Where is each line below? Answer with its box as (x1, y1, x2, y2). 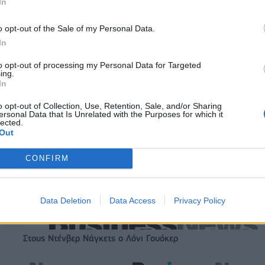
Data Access (109, 195, 156, 205)
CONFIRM (25, 154, 69, 163)
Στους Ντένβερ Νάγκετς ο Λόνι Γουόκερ (23, 233, 178, 244)
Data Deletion (40, 195, 91, 205)
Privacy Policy (173, 195, 225, 205)
